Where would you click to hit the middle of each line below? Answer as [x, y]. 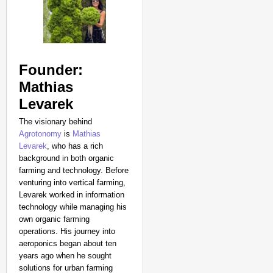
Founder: [51, 70]
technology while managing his [73, 207]
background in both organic [66, 158]
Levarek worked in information [72, 195]
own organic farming [54, 219]
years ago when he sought [65, 256]
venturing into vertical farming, [72, 183]
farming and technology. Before [74, 170]
